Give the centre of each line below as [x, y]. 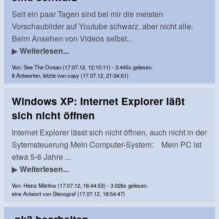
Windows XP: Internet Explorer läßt [98, 101]
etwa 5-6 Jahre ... [41, 157]
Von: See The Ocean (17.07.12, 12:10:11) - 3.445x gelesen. [82, 67]
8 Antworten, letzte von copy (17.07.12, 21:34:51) [70, 76]
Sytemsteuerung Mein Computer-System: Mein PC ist [107, 145]
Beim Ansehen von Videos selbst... [72, 39]
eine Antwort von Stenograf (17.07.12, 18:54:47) [68, 194]
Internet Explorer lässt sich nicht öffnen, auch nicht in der [109, 132]
